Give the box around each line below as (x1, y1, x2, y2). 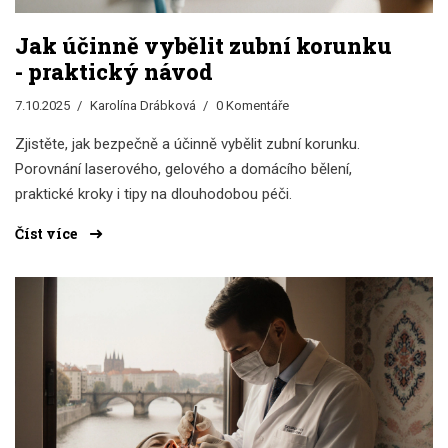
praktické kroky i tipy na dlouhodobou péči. (15, 184, 292, 203)
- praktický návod (15, 56, 213, 86)
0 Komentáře (216, 97, 289, 113)
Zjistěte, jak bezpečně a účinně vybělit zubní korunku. (15, 134, 360, 153)
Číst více (15, 223, 80, 243)
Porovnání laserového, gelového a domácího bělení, (15, 159, 352, 178)
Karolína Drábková (90, 97, 196, 113)
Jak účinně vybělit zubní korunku (15, 30, 392, 60)
